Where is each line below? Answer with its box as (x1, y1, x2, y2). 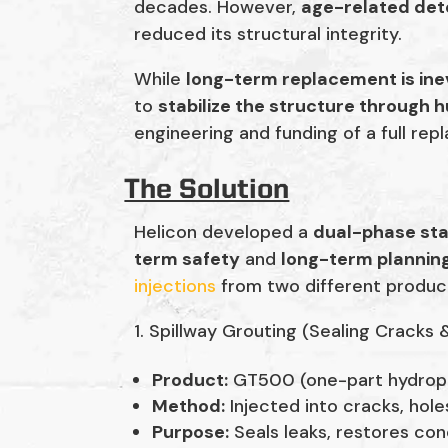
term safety (134, 247, 241, 272)
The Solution (124, 176, 290, 205)
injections (134, 274, 217, 299)
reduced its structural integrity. (134, 22, 403, 47)
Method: (152, 394, 226, 419)
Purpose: (152, 420, 230, 445)
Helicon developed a (134, 220, 314, 245)
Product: (152, 368, 229, 393)
